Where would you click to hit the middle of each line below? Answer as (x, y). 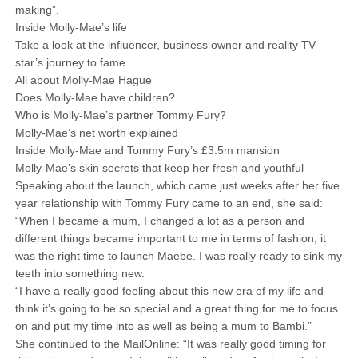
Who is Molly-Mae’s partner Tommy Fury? (120, 115)
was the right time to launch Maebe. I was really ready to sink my (178, 256)
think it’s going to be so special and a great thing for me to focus (176, 308)
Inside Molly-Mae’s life (71, 27)
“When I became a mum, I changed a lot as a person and (159, 221)
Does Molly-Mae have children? (95, 97)
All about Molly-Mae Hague (83, 80)
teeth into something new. (80, 273)
